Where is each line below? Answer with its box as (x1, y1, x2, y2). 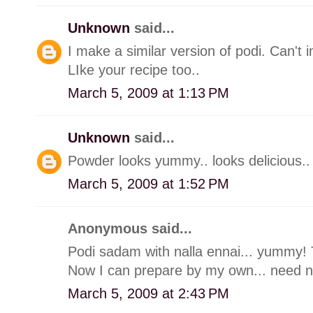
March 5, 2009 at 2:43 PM (68, 285, 229, 301)
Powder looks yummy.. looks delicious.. (68, 152, 310, 168)
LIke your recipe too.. (68, 61, 200, 78)
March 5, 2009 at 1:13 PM (68, 85, 229, 101)
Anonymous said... (68, 220, 192, 236)
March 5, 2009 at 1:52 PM (68, 175, 229, 191)
